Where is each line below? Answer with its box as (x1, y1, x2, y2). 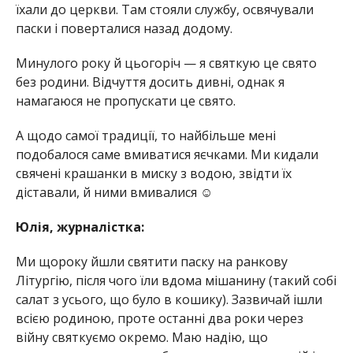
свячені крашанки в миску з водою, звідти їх (15, 164, 292, 182)
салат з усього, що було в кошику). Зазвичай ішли (15, 290, 322, 308)
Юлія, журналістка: (15, 217, 144, 236)
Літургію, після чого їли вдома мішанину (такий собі (15, 271, 336, 289)
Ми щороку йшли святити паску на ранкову (15, 252, 288, 270)
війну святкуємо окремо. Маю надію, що (15, 328, 268, 346)
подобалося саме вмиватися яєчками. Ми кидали (15, 145, 318, 163)
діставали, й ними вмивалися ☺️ (15, 183, 213, 201)
